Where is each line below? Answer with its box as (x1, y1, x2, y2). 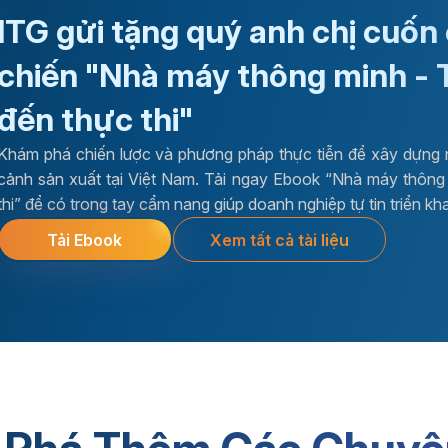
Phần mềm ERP (72, 412, 240, 442)
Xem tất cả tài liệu (210, 229, 350, 250)
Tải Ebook (47, 229, 123, 250)
